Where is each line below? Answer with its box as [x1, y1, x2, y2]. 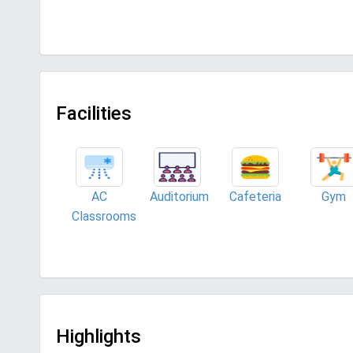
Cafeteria [229, 189, 282, 204]
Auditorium [150, 189, 210, 204]
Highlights [56, 325, 141, 347]
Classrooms [72, 209, 136, 224]
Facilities [56, 102, 132, 124]
